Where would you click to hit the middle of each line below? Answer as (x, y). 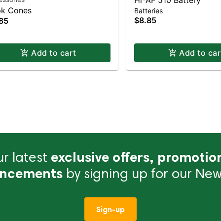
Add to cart (54, 53)
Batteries (148, 11)
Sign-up (110, 209)
